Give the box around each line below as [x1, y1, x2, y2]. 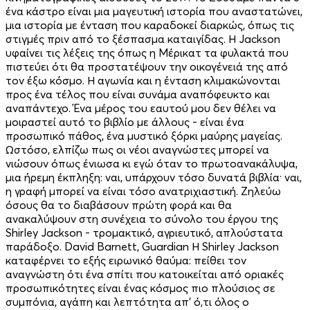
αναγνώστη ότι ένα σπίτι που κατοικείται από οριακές [6, 266, 284, 281]
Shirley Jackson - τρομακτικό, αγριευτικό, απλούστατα [6, 225, 283, 239]
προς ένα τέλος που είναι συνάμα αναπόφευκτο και [6, 86, 270, 101]
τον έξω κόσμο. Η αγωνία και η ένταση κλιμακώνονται [6, 73, 280, 87]
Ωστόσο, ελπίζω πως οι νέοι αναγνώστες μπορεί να [6, 142, 269, 156]
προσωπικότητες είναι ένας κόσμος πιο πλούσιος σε [6, 280, 275, 295]
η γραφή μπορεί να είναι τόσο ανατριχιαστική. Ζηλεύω [6, 183, 281, 198]
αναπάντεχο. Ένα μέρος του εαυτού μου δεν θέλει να [6, 100, 276, 115]
